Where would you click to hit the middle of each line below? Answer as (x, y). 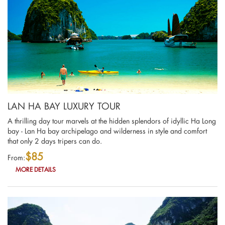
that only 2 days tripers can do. (55, 141)
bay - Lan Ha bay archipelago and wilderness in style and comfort (107, 131)
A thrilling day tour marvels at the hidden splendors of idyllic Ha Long (112, 121)
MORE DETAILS (36, 170)
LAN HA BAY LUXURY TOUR (64, 106)
